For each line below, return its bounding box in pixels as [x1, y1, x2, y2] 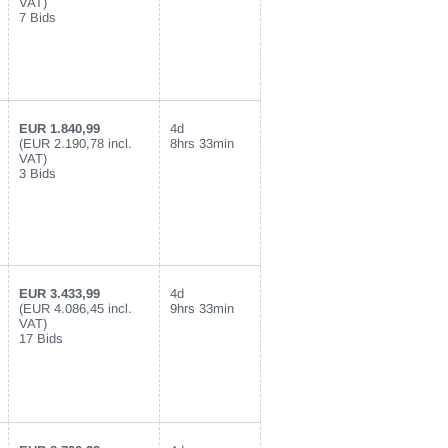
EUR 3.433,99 [19, 286, 100, 301]
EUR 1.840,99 [19, 121, 100, 136]
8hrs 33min [170, 136, 234, 151]
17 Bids [19, 331, 63, 346]
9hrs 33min [170, 301, 234, 316]
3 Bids [19, 166, 56, 181]
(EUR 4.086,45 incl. [19, 301, 132, 316]
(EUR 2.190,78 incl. [19, 136, 132, 151]
